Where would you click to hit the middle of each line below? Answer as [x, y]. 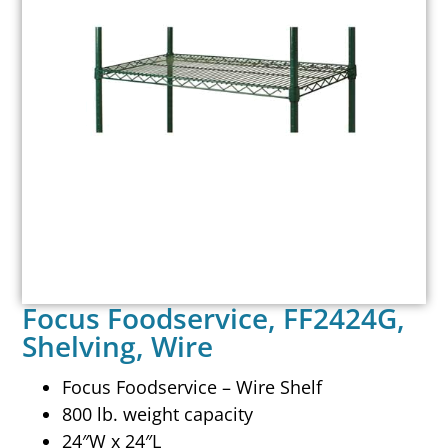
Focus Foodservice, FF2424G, [214, 317]
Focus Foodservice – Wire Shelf [192, 387]
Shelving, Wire [118, 345]
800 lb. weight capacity [158, 414]
